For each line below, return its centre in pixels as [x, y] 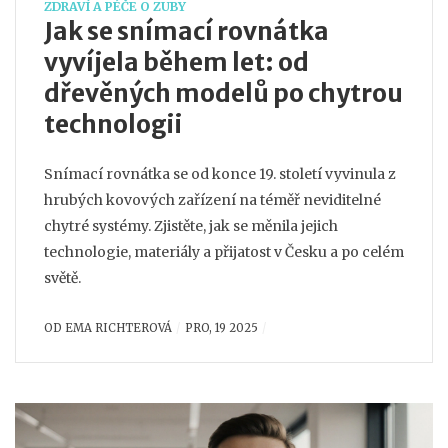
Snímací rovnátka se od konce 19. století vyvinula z [220, 174]
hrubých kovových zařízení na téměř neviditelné [212, 200]
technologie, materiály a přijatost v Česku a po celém [224, 252]
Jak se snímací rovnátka [186, 31]
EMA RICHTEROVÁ [118, 327]
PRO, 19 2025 [221, 327]
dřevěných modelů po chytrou [223, 93]
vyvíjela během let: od [176, 62]
